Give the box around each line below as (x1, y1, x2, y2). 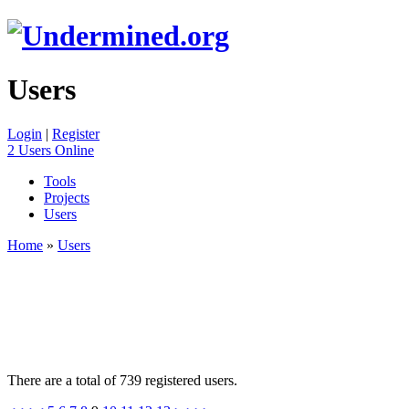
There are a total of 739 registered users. (7, 372, 237, 389)
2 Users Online (7, 142, 94, 159)
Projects (44, 190, 89, 206)
